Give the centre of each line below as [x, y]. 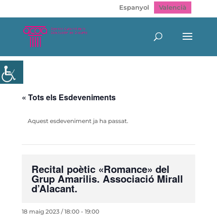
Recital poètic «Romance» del [100, 169]
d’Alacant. [54, 188]
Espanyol [134, 7]
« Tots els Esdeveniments [69, 97]
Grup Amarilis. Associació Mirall [107, 178]
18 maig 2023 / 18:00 [50, 211]
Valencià [173, 7]
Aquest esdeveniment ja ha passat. [78, 121]
